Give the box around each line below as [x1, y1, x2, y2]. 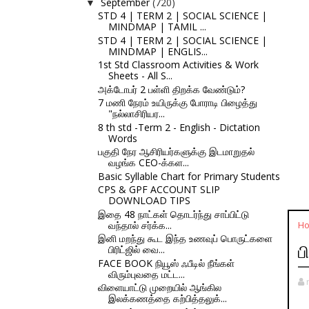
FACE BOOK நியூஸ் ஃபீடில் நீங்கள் [97, 256, 235, 270]
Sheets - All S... [108, 69, 172, 82]
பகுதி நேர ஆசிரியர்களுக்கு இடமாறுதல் [97, 145, 255, 158]
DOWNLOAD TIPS [108, 194, 190, 207]
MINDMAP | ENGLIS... [108, 44, 208, 58]
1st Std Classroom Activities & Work [97, 58, 259, 71]
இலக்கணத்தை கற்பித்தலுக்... [108, 292, 227, 305]
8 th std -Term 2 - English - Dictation [97, 120, 260, 134]
